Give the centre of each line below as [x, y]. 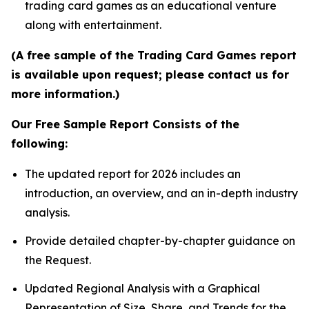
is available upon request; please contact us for [150, 74]
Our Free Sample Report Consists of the [125, 124]
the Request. [58, 260]
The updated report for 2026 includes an [133, 173]
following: [39, 143]
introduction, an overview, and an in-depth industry [161, 193]
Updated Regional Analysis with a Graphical [142, 289]
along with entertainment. [93, 24]
